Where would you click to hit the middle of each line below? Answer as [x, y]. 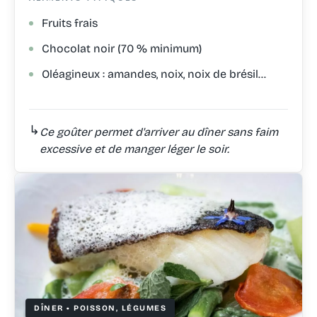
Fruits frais [70, 23]
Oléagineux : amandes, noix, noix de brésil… [154, 74]
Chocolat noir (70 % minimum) [122, 48]
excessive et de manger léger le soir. [134, 149]
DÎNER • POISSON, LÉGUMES [100, 308]
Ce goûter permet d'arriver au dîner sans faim [159, 132]
